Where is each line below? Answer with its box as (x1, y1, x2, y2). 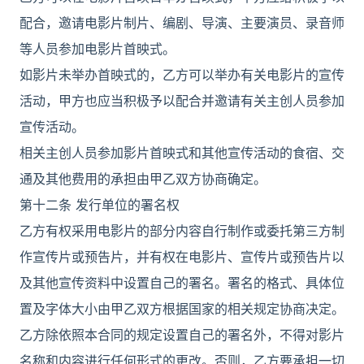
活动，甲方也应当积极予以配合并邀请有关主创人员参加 (19, 93, 344, 109)
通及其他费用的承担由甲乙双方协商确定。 (19, 171, 266, 187)
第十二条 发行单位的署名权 (19, 197, 180, 213)
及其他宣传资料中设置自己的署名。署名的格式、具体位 (19, 275, 344, 291)
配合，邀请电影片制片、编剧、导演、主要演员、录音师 (19, 15, 344, 31)
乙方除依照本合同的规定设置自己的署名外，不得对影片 (19, 327, 344, 343)
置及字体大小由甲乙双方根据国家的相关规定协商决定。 (19, 301, 344, 317)
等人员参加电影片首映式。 (19, 41, 175, 57)
